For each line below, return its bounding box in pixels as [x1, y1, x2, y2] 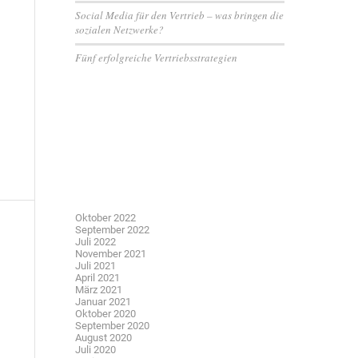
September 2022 [74, 224, 149, 236]
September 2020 [74, 320, 149, 332]
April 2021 [74, 272, 120, 284]
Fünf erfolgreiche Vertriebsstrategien [74, 50, 237, 65]
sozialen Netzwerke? [74, 22, 164, 37]
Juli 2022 [74, 236, 116, 248]
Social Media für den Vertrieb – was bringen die [74, 8, 284, 22]
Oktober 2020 [74, 308, 136, 320]
